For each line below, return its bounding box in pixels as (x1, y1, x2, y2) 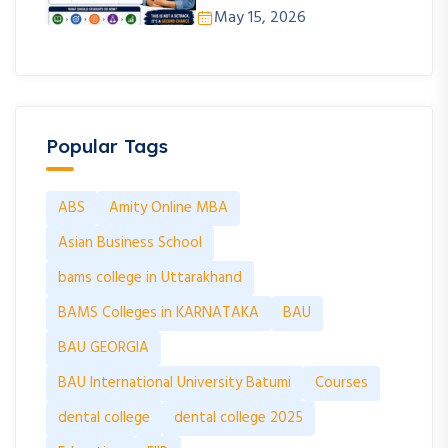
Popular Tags (46, 133, 168, 158)
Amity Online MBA (109, 195, 228, 220)
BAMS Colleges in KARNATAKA (58, 300, 259, 325)
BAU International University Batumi (58, 370, 291, 395)
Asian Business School (58, 230, 202, 255)
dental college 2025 (174, 405, 303, 430)
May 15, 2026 (214, 5, 306, 32)
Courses (315, 370, 368, 395)
